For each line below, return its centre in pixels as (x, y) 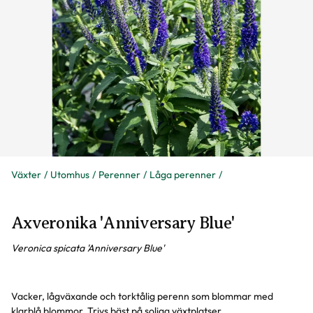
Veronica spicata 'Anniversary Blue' (88, 248)
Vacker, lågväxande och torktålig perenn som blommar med (142, 296)
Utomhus (70, 175)
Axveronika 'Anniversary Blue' (123, 223)
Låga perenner (183, 175)
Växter (26, 175)
